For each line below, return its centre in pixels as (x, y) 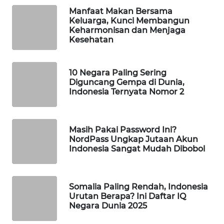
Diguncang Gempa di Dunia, (127, 82)
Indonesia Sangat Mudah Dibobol (137, 149)
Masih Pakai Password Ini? (123, 130)
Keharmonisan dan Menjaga (127, 30)
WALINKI (33, 204)
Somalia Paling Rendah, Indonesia (138, 187)
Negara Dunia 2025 (108, 206)
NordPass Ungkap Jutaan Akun (133, 139)
